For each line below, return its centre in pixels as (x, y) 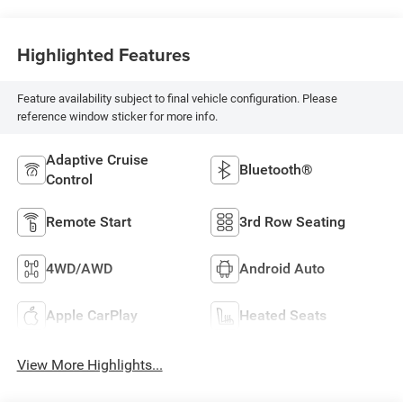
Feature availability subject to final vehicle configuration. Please (177, 98)
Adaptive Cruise (97, 160)
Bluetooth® (276, 170)
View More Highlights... (90, 365)
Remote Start (88, 222)
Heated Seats (283, 316)
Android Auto (282, 269)
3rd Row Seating (292, 222)
